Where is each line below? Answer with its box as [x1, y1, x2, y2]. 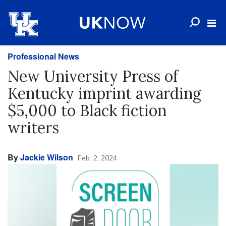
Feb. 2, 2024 [78, 153, 117, 162]
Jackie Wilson [20, 151, 73, 163]
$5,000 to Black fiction [8, 101, 166, 120]
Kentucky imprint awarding [8, 84, 201, 103]
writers [8, 118, 59, 137]
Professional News [8, 50, 79, 62]
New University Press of [8, 67, 178, 86]
